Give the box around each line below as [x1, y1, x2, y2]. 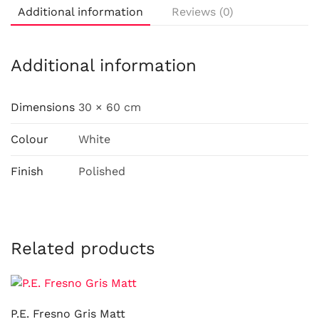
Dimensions [11, 100, 75, 114]
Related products [11, 239, 155, 258]
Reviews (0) [172, 5, 234, 19]
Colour [11, 132, 48, 146]
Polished [78, 164, 125, 178]
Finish [11, 164, 43, 178]
